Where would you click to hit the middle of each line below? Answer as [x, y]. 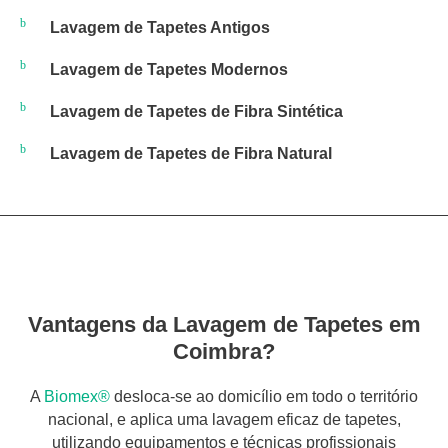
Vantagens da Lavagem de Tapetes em [224, 324]
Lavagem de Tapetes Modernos [169, 69]
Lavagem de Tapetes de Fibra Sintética [196, 111]
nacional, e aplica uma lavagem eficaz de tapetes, [224, 419]
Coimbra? [224, 351]
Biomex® [77, 396]
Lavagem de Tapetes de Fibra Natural [191, 153]
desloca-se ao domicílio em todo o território [264, 396]
